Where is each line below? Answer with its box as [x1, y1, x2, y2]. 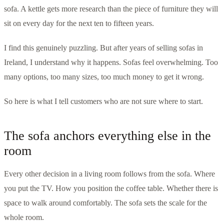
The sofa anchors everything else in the [4, 128, 211, 143]
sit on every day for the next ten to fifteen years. [4, 19, 154, 28]
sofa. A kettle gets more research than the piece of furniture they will [4, 4, 218, 13]
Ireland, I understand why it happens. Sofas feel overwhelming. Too [4, 58, 218, 67]
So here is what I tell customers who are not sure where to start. [4, 97, 203, 106]
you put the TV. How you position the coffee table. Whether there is [4, 184, 218, 193]
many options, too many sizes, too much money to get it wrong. [4, 72, 204, 81]
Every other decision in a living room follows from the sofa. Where [4, 169, 215, 178]
